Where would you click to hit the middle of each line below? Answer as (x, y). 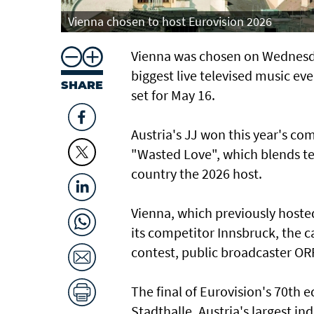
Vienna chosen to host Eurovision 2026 (170, 21)
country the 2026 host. (197, 173)
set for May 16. (173, 95)
